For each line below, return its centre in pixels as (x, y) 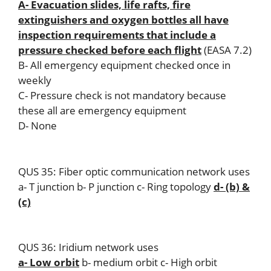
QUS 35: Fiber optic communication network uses (134, 171)
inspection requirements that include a (117, 35)
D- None (38, 126)
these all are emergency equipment (102, 110)
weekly (35, 80)
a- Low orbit (49, 262)
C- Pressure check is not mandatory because (122, 95)
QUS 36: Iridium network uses (88, 247)
